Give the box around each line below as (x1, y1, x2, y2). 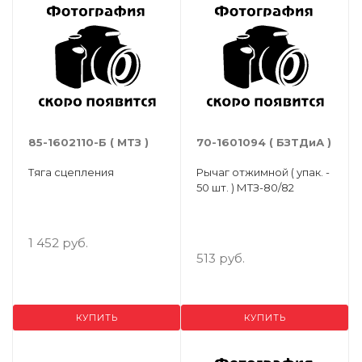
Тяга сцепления (28, 166, 114, 179)
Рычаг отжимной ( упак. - (196, 166, 330, 179)
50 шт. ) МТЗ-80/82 (196, 181, 294, 194)
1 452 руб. (28, 235, 88, 250)
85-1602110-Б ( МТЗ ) (28, 136, 149, 149)
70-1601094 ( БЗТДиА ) (196, 136, 331, 149)
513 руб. (196, 250, 245, 266)
